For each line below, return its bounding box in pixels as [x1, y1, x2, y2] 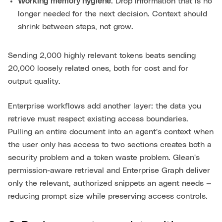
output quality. [8, 77, 60, 86]
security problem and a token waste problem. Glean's [8, 154, 200, 162]
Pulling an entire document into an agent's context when [8, 128, 214, 136]
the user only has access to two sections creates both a [8, 141, 212, 149]
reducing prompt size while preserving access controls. [8, 192, 208, 201]
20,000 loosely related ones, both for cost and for [8, 64, 188, 73]
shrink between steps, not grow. [18, 23, 133, 31]
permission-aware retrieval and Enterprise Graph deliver [8, 166, 210, 175]
